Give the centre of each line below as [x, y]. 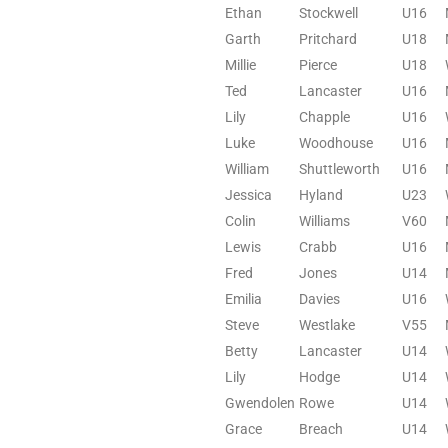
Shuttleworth [339, 168]
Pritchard [328, 38]
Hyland [321, 194]
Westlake [327, 324]
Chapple [324, 116]
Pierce [318, 64]
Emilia [243, 298]
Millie [240, 64]
